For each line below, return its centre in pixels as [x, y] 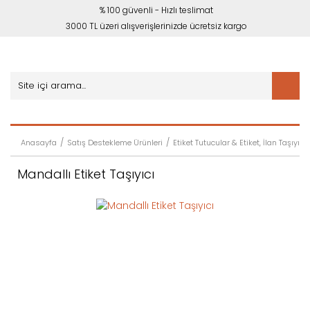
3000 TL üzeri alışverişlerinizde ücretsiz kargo [156, 26]
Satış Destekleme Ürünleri [115, 143]
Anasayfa [39, 143]
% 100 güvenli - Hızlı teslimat [156, 10]
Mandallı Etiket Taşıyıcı [86, 174]
